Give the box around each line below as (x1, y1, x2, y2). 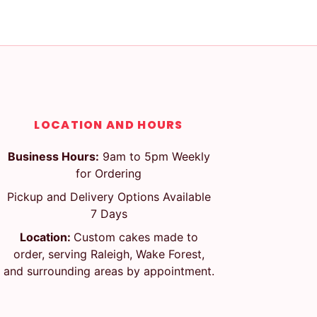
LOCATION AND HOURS (34, 117, 183, 133)
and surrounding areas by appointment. (3, 264, 214, 278)
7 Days (90, 207, 127, 221)
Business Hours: (7, 149, 99, 163)
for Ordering (76, 166, 142, 180)
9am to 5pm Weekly (98, 149, 210, 163)
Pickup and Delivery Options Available (6, 190, 211, 204)
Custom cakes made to (73, 230, 198, 244)
